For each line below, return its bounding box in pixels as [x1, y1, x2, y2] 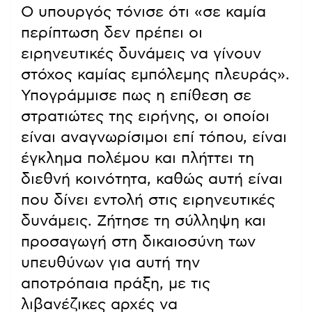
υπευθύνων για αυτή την [21, 254, 200, 270]
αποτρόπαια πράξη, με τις [21, 275, 210, 291]
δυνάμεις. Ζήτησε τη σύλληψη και [21, 212, 266, 228]
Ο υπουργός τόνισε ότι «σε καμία [21, 3, 266, 19]
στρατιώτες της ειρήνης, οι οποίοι [21, 108, 270, 124]
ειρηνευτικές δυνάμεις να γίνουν [21, 45, 261, 61]
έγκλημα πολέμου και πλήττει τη [21, 150, 254, 166]
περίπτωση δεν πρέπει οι [21, 24, 203, 40]
